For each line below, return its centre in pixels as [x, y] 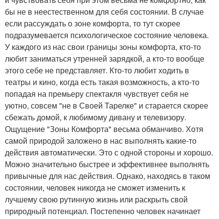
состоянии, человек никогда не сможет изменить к [95, 188]
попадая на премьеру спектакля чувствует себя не [97, 94]
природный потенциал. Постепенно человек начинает [103, 211]
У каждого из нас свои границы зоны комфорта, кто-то [103, 47]
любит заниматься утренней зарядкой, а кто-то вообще [105, 59]
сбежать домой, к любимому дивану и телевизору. [96, 117]
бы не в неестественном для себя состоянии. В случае [104, 12]
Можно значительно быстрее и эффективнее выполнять [107, 164]
